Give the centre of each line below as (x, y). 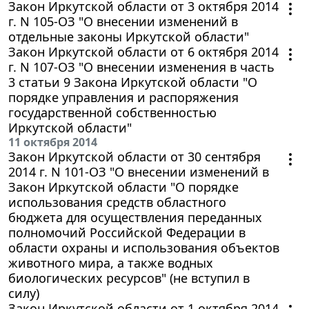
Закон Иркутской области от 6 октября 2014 (143, 51)
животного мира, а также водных (111, 262)
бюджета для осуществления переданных (135, 217)
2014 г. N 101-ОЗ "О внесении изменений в (139, 171)
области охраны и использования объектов (144, 247)
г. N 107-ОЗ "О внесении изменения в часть (141, 67)
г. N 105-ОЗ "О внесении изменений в (123, 21)
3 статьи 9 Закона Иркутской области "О (133, 82)
